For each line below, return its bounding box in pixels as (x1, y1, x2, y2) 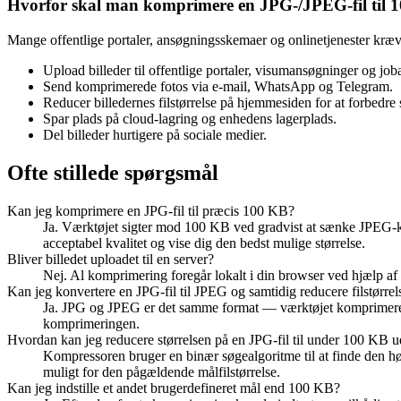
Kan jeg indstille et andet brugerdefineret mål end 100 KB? (7, 380, 340, 396)
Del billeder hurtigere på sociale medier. (43, 127, 267, 142)
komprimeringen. (43, 315, 140, 331)
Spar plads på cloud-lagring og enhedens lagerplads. (43, 111, 337, 126)
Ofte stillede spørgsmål (7, 160, 218, 184)
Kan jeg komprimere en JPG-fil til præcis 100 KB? (7, 202, 294, 218)
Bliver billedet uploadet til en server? (7, 251, 214, 267)
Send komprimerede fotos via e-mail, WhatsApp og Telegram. (43, 79, 393, 94)
